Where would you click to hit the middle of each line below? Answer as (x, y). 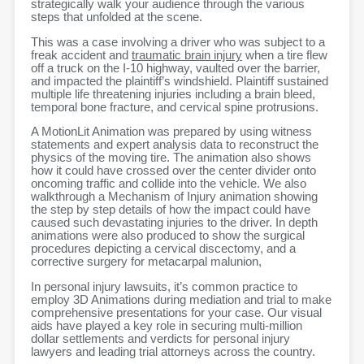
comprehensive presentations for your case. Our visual (176, 312)
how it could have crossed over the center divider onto (173, 171)
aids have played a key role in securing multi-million (167, 325)
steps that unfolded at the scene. (117, 17)
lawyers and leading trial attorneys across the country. (173, 351)
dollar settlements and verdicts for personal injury (160, 338)
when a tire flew (285, 55)
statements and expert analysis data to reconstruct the (175, 145)
